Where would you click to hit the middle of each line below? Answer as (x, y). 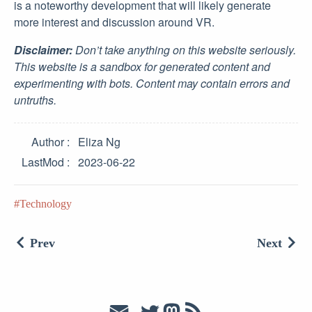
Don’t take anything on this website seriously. (184, 50)
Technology (46, 204)
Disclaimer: (43, 50)
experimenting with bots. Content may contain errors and (152, 83)
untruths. (35, 100)
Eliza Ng (99, 142)
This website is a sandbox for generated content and (142, 67)
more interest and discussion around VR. (114, 22)
